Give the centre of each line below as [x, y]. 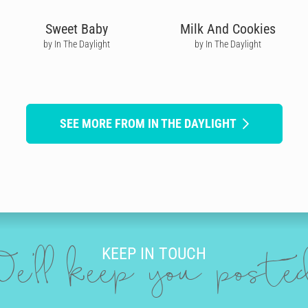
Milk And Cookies [228, 29]
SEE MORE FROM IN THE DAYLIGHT [148, 123]
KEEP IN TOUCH [154, 254]
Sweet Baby [76, 29]
